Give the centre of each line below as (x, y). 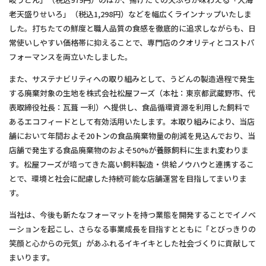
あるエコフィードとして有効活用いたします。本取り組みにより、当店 (132, 121)
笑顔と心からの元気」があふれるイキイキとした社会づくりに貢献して (132, 243)
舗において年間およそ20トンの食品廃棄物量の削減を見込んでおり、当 (132, 136)
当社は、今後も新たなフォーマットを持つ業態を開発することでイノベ (132, 215)
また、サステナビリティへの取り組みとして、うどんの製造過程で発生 (132, 79)
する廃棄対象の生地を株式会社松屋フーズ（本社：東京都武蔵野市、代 (132, 93)
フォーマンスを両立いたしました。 (71, 57)
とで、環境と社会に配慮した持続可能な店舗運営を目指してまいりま (128, 178)
